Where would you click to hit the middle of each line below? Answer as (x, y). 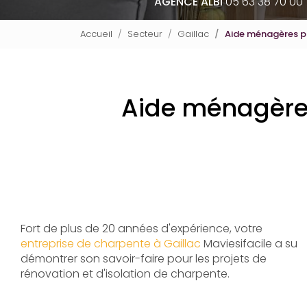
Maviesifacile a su (249, 243)
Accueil (96, 34)
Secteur (145, 34)
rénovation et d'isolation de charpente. (126, 273)
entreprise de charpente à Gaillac (111, 243)
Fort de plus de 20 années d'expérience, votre (142, 228)
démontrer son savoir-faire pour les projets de (144, 258)
